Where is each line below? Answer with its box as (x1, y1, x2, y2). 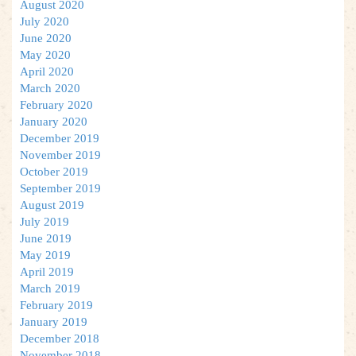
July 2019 (20, 215, 69, 228)
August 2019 (20, 198, 84, 211)
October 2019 (20, 164, 88, 178)
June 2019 (20, 231, 72, 245)
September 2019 (20, 181, 101, 195)
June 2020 (20, 31, 72, 44)
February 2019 (20, 298, 93, 311)
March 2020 (20, 81, 80, 95)
